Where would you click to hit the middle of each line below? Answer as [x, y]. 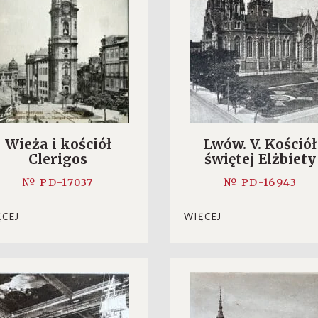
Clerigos [58, 159]
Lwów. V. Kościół [260, 144]
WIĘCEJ [203, 217]
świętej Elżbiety [260, 159]
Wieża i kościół [58, 144]
